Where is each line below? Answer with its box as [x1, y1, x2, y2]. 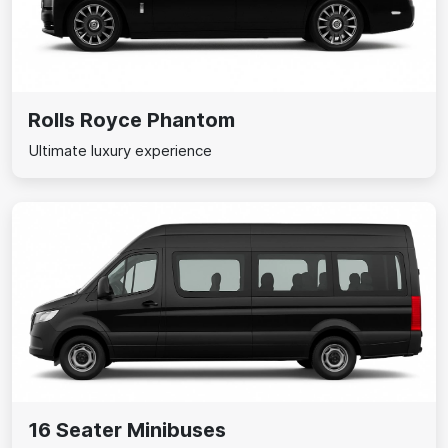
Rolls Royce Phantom [28, 108, 235, 132]
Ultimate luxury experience [28, 141, 212, 160]
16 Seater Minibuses [28, 418, 226, 442]
